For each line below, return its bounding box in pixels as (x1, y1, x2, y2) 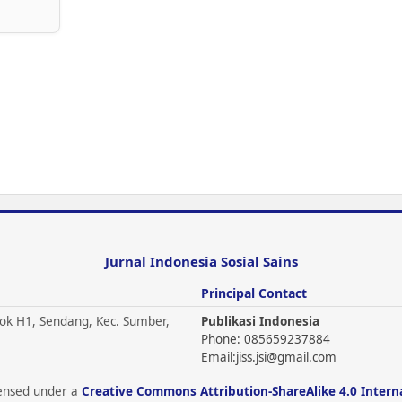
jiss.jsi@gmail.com (236, 349, 336, 366)
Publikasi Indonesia (201, 313, 319, 330)
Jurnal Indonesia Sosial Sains (104, 252, 298, 271)
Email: (201, 349, 236, 366)
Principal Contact (201, 284, 307, 302)
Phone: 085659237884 (201, 331, 330, 348)
